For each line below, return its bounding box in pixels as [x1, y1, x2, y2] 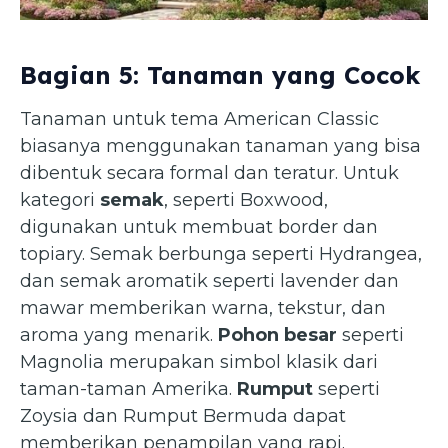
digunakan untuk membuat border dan [20, 215, 378, 238]
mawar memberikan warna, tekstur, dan [20, 296, 386, 319]
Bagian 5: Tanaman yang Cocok [20, 59, 420, 90]
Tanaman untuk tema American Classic [20, 107, 379, 130]
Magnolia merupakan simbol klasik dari [20, 350, 378, 373]
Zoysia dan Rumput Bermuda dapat [20, 404, 346, 427]
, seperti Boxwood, [164, 188, 328, 211]
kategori [20, 188, 100, 211]
